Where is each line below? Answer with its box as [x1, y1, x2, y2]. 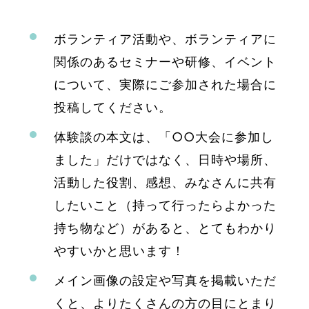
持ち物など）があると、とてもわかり [53, 220, 277, 235]
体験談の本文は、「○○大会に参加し [53, 129, 274, 144]
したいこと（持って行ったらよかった [53, 197, 277, 212]
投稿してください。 [53, 99, 172, 114]
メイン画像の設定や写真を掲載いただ [53, 272, 277, 288]
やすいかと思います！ [53, 243, 185, 258]
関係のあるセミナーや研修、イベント [53, 54, 277, 69]
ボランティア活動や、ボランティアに [53, 31, 277, 46]
